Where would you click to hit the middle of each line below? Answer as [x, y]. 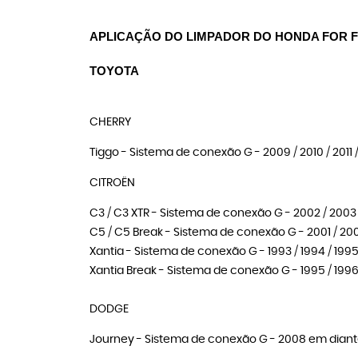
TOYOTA [114, 71]
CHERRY [110, 122]
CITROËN [112, 183]
